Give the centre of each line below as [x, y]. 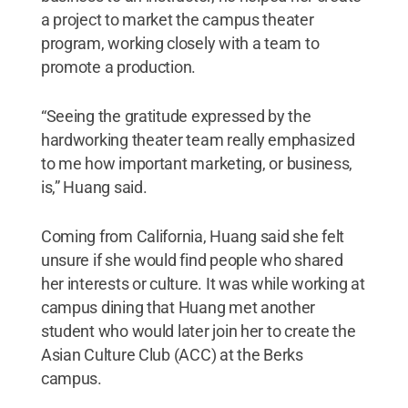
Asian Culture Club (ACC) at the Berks [172, 354]
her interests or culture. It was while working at [203, 283]
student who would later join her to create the [198, 331]
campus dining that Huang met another [178, 307]
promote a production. [118, 66]
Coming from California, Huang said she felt [193, 236]
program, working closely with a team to [180, 43]
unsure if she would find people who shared [192, 260]
